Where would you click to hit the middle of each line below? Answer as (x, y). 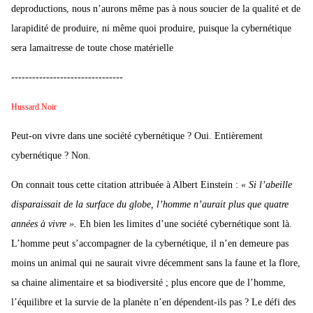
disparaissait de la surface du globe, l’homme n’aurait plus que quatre (150, 205)
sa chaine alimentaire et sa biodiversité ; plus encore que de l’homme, (148, 283)
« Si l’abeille (267, 185)
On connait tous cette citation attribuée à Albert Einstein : (126, 185)
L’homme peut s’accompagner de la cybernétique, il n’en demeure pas (150, 244)
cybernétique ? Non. (51, 156)
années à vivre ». (44, 224)
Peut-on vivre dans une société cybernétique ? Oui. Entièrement (137, 136)
